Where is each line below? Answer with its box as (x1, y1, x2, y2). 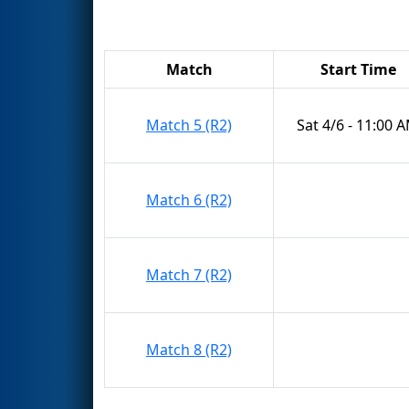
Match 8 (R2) (146, 339, 232, 360)
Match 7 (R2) (146, 264, 232, 285)
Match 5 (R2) (146, 114, 232, 135)
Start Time (320, 58, 396, 79)
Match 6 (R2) (146, 189, 232, 210)
